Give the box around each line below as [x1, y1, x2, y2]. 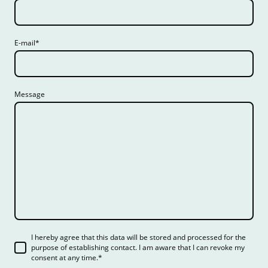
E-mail [14, 38, 35, 48]
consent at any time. [31, 252, 98, 263]
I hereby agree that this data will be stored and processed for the [31, 232, 246, 243]
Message [14, 89, 45, 100]
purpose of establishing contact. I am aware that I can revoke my [31, 242, 245, 253]
